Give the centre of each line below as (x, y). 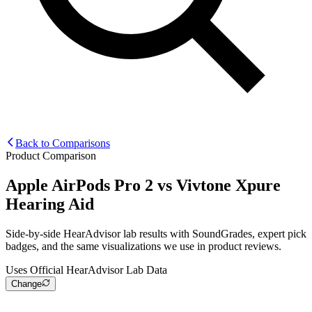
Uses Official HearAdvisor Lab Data (86, 270)
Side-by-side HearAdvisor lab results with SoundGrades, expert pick (156, 233)
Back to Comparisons (63, 143)
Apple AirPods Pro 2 (79, 185)
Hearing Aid (50, 204)
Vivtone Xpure (228, 185)
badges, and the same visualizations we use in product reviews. (143, 246)
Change (26, 283)
